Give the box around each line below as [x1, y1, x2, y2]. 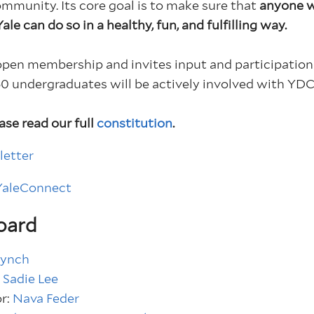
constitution [97, 116, 173, 131]
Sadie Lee [3, 271, 59, 286]
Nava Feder [13, 290, 80, 306]
